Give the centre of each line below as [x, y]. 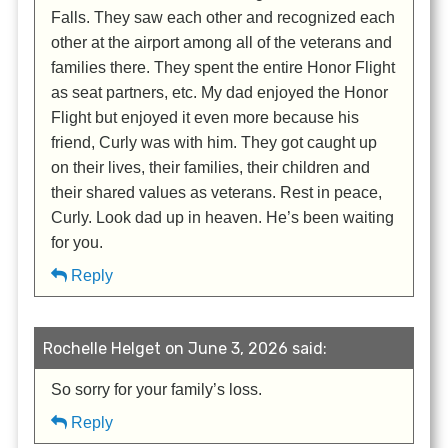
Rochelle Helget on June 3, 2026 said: [185, 349]
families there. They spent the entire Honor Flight [223, 68]
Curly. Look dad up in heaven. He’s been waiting [223, 218]
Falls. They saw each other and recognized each [223, 18]
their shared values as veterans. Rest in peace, [217, 193]
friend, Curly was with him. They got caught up [214, 143]
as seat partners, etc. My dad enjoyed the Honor [220, 93]
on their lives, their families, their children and [211, 168]
